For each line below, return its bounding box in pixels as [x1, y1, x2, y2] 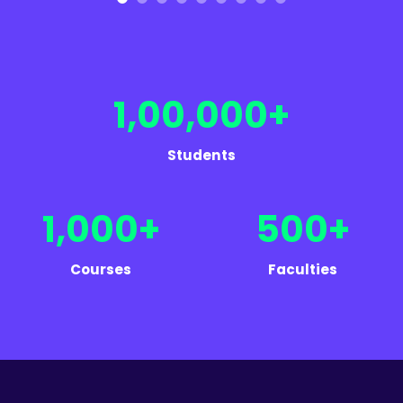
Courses [70, 260, 131, 280]
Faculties [267, 260, 337, 280]
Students [167, 146, 236, 166]
